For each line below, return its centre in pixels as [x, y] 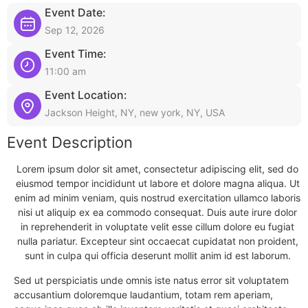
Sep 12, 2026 [75, 30]
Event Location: [86, 95]
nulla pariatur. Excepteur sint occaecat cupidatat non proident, [157, 241]
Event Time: [76, 54]
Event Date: [75, 12]
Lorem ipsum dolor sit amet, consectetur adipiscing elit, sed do [157, 169]
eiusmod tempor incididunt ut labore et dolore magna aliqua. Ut [157, 183]
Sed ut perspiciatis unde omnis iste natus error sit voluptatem [151, 280]
